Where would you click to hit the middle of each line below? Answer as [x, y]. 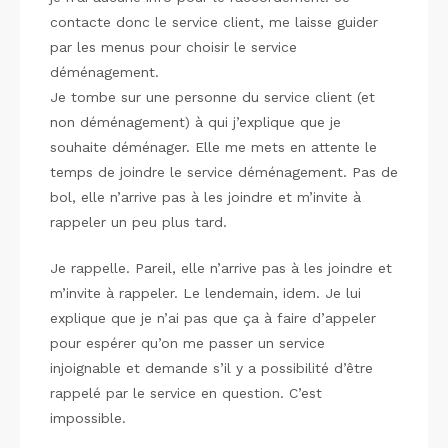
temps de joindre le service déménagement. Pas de [224, 172]
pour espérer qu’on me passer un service [187, 343]
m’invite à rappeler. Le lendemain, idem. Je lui [205, 293]
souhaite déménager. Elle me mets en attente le [213, 147]
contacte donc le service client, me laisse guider [214, 22]
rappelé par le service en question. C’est [186, 393]
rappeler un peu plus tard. [138, 222]
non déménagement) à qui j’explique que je [195, 122]
